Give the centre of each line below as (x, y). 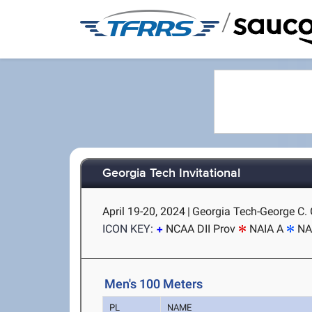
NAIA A (267, 229)
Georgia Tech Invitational (172, 174)
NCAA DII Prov (201, 229)
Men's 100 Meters (154, 284)
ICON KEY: (128, 229)
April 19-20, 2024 (144, 211)
